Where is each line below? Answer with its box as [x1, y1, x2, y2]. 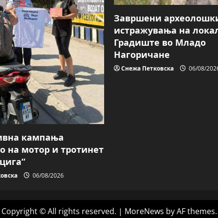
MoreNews [124, 206, 164, 217]
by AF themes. [163, 206, 217, 217]
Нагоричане [114, 48, 170, 60]
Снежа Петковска [121, 64, 174, 73]
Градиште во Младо [114, 36, 206, 48]
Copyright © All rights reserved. [1, 206, 118, 217]
